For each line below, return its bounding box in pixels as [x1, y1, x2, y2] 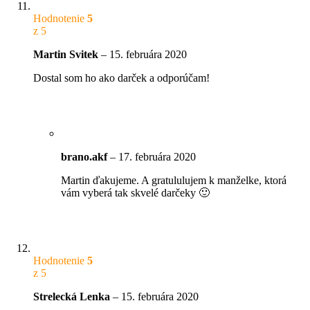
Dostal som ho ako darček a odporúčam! [33, 71, 210, 84]
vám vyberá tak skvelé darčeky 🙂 [61, 186, 210, 199]
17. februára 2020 [118, 150, 196, 163]
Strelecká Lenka [33, 290, 113, 302]
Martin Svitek [33, 48, 101, 60]
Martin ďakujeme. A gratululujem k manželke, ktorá [61, 174, 286, 186]
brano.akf [61, 150, 110, 163]
